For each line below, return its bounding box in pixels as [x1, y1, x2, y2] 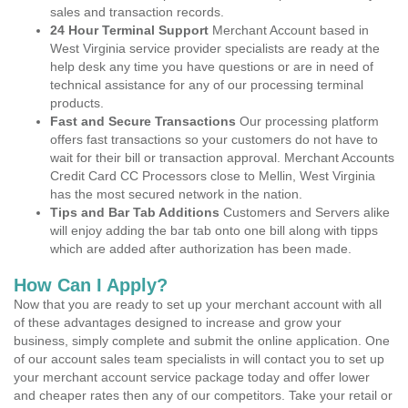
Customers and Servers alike [219, 205, 390, 219]
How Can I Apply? [14, 275, 168, 295]
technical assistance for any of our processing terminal [50, 77, 363, 92]
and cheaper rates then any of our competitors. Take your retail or [14, 388, 393, 403]
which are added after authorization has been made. [50, 241, 352, 256]
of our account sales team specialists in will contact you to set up [14, 352, 384, 366]
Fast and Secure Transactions [50, 114, 236, 128]
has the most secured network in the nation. [50, 187, 302, 201]
